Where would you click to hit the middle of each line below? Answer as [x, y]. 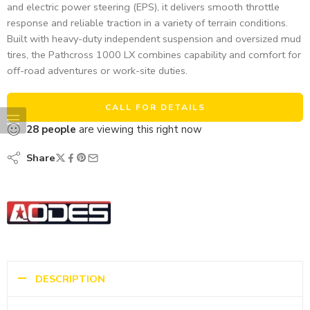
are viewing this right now [139, 130]
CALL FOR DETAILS [155, 108]
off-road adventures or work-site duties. [97, 71]
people [59, 130]
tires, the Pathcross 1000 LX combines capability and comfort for [154, 55]
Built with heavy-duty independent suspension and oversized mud [154, 39]
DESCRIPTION [70, 279]
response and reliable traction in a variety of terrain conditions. [147, 23]
